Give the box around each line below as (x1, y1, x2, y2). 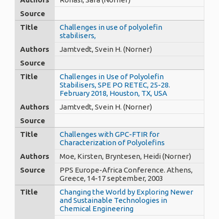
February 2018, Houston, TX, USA (60, 88, 167, 97)
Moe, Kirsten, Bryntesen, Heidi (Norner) (60, 152, 191, 160)
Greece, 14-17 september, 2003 (60, 174, 163, 182)
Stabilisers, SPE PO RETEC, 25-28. (60, 80, 170, 89)
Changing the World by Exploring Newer (60, 187, 193, 196)
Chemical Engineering (60, 204, 133, 213)
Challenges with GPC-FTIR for (60, 130, 159, 138)
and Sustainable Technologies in (60, 196, 167, 204)
